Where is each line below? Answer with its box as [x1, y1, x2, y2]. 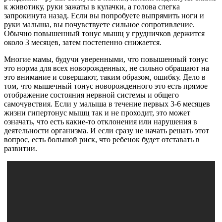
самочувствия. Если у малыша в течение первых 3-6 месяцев [4, 99, 210, 108]
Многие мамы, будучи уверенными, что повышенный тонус [4, 55, 208, 63]
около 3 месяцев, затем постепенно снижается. [4, 38, 162, 47]
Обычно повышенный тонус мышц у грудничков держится [4, 29, 205, 38]
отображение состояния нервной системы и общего [4, 90, 179, 99]
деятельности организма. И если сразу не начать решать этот [4, 126, 209, 135]
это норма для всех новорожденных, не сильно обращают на [4, 63, 209, 72]
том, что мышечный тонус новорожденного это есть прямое [4, 81, 208, 90]
